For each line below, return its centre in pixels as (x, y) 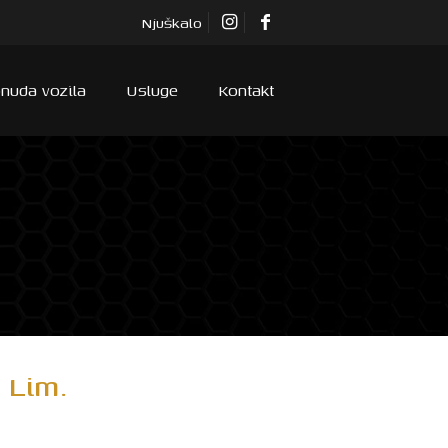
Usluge (152, 90)
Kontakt (246, 90)
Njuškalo (171, 22)
